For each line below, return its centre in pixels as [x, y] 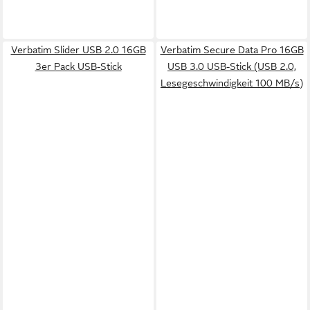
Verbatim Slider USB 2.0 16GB [78, 49]
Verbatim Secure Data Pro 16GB [232, 49]
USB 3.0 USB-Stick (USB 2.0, [232, 66]
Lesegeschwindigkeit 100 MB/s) [232, 83]
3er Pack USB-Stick [78, 66]
